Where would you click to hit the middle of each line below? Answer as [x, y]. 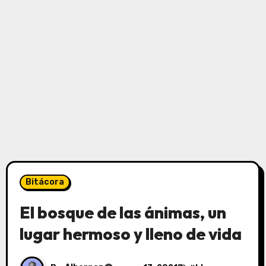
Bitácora [45, 182]
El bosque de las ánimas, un [123, 212]
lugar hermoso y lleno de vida [130, 233]
